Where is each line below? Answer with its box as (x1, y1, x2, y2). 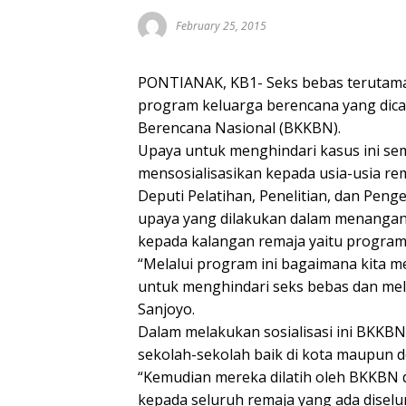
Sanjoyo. (138, 299, 195, 319)
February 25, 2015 (176, 18, 266, 34)
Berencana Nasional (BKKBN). (138, 118, 341, 138)
